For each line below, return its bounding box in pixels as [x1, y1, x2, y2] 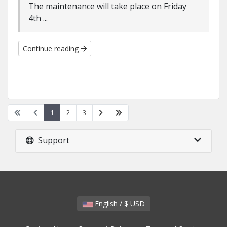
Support [34, 135, 69, 146]
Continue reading [23, 44, 81, 53]
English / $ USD [130, 199, 145, 208]
